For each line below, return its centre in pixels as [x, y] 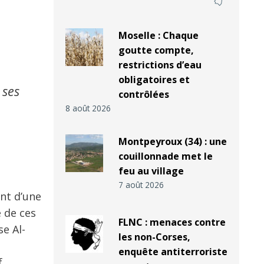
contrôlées [143, 95]
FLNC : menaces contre [172, 222]
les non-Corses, [154, 237]
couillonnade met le [165, 156]
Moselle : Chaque [158, 36]
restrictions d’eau [160, 65]
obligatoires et [154, 80]
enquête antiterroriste [173, 252]
